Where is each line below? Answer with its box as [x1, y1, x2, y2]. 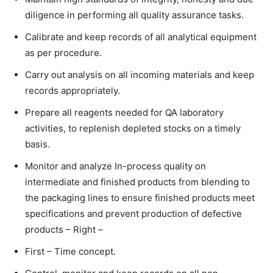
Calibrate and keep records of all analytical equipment [25, 30, 257, 43]
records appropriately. [25, 84, 120, 96]
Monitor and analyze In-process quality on [25, 160, 206, 172]
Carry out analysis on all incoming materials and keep [25, 68, 254, 80]
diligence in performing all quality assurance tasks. [25, 9, 244, 21]
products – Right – [25, 223, 103, 235]
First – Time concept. [25, 245, 116, 257]
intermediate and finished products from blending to [25, 175, 250, 188]
